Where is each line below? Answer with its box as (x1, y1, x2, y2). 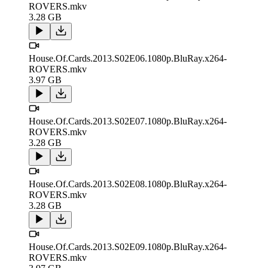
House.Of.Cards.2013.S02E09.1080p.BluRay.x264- (29, 242, 227, 252)
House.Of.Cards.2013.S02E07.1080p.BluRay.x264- (29, 116, 227, 127)
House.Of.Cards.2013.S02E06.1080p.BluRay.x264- (29, 53, 227, 64)
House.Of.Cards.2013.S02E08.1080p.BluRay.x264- (29, 179, 227, 190)
